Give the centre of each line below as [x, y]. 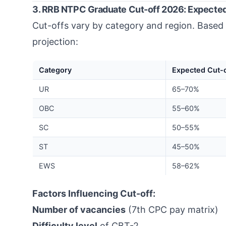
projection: [55, 42]
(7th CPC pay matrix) [172, 210]
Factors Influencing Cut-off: [94, 193]
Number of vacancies [79, 210]
